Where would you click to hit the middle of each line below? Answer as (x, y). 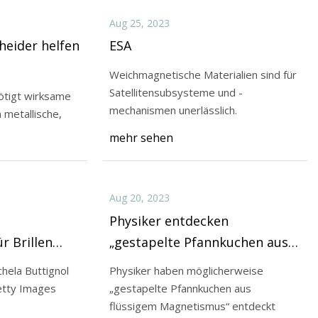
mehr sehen (141, 138)
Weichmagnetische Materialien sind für (203, 74)
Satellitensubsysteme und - (176, 92)
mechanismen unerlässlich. (173, 110)
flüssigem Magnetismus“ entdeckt (192, 306)
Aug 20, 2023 (139, 198)
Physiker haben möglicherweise (186, 271)
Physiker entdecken (169, 220)
